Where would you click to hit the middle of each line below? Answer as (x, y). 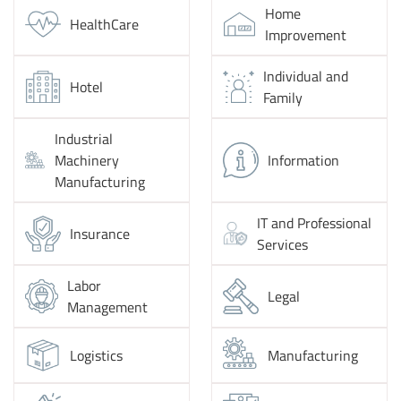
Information (303, 160)
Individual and (306, 76)
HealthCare (104, 24)
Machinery (86, 160)
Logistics (96, 355)
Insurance (100, 234)
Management (108, 307)
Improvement (305, 35)
